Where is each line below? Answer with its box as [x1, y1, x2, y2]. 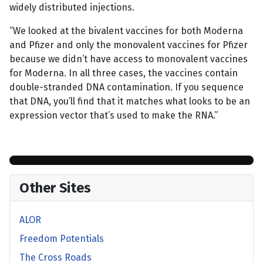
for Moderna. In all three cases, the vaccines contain [9, 68, 238, 79]
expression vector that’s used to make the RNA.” [9, 110, 218, 122]
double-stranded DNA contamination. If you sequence [9, 82, 244, 93]
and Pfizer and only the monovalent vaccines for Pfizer [9, 39, 248, 51]
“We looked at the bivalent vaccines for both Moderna [9, 25, 243, 37]
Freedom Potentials [19, 233, 104, 245]
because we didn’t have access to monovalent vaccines [9, 53, 248, 65]
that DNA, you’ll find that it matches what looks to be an [9, 96, 250, 107]
